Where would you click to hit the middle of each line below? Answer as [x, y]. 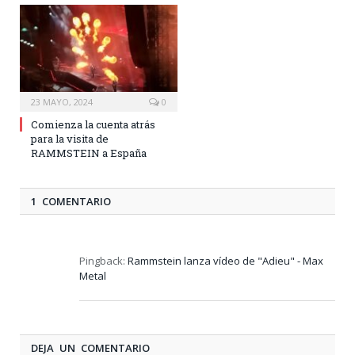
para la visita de [70, 139]
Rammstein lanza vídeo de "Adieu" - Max [225, 261]
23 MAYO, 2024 [62, 102]
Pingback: [103, 261]
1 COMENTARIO [71, 201]
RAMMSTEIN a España [89, 153]
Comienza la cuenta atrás [93, 124]
